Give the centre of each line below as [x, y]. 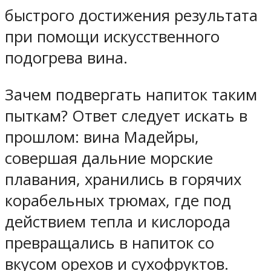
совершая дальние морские [109, 158]
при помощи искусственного [112, 36]
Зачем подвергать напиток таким [131, 94]
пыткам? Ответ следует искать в [126, 116]
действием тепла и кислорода [118, 221]
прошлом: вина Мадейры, [102, 137]
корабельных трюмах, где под [118, 200]
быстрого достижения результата [131, 15]
